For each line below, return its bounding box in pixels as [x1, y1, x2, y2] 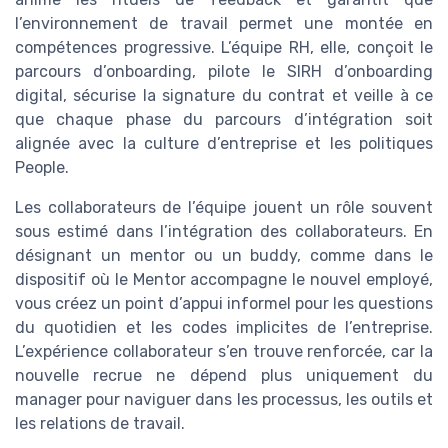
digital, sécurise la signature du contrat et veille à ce [15, 85, 433, 105]
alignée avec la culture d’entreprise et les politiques [15, 133, 433, 153]
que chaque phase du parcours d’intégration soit [15, 109, 433, 129]
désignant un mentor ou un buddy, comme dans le [15, 245, 433, 265]
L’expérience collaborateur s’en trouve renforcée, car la [15, 341, 433, 361]
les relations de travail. [15, 413, 185, 433]
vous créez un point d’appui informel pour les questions [15, 293, 433, 313]
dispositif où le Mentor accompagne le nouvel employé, [15, 269, 433, 289]
